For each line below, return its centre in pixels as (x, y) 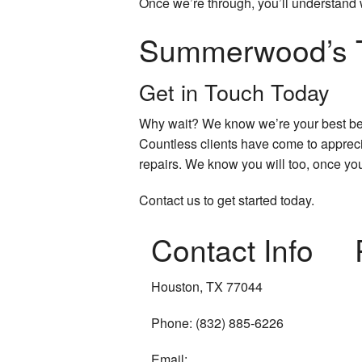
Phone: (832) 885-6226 (217, 322)
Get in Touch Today (234, 91)
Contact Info (232, 249)
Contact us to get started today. (227, 200)
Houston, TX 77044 (207, 286)
